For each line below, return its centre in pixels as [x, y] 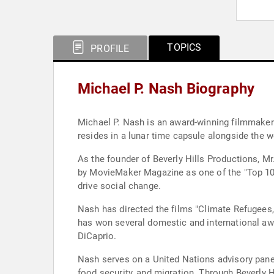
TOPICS [184, 47]
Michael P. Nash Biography [166, 89]
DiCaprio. [97, 236]
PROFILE [109, 49]
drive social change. [119, 186]
